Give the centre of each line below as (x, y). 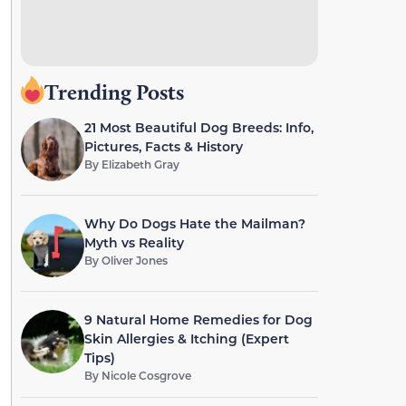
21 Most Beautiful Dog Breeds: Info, (198, 127)
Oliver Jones (134, 260)
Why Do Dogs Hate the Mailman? (194, 223)
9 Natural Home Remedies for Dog (198, 319)
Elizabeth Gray (140, 164)
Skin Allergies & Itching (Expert (186, 338)
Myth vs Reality (134, 242)
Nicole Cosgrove (146, 375)
